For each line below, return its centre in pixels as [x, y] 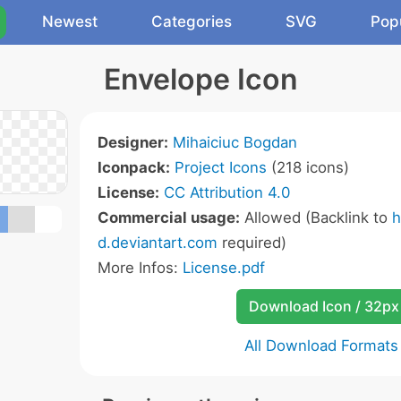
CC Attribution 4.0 [227, 192]
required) [252, 243]
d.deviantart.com [158, 243]
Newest [70, 21]
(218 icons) [308, 167]
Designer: [133, 142]
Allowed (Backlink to [316, 218]
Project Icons [221, 167]
